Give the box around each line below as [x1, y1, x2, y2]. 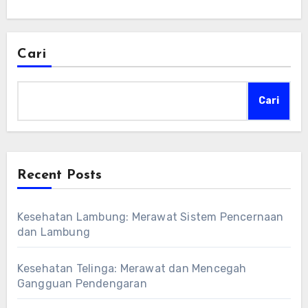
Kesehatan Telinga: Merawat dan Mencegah [16, 262, 247, 276]
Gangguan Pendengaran [16, 277, 147, 291]
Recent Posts [16, 168, 102, 183]
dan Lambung [16, 225, 90, 239]
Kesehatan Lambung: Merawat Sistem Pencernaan [16, 210, 284, 224]
